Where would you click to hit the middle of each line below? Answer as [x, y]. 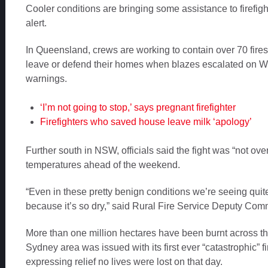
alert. [36, 23]
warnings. [46, 79]
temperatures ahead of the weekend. [103, 165]
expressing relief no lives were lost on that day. [124, 261]
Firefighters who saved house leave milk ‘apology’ [146, 122]
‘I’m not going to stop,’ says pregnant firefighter [138, 108]
